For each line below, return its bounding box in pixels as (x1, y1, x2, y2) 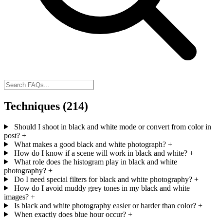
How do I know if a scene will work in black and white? (14, 148, 187, 157)
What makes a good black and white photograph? (14, 140, 166, 148)
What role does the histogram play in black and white (14, 157, 177, 166)
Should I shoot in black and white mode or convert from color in (14, 122, 211, 131)
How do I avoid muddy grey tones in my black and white (14, 183, 190, 192)
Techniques (4, 99, 63, 112)
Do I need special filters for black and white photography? (14, 175, 192, 183)
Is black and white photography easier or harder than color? (14, 201, 196, 210)
